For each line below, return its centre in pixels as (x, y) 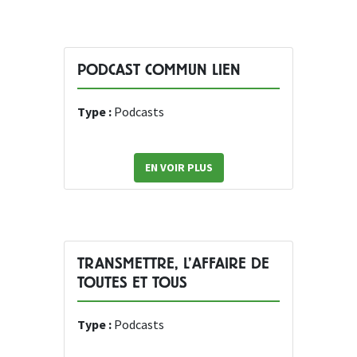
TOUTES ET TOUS (132, 283)
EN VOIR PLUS (178, 168)
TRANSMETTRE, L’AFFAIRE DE (173, 264)
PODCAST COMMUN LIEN (159, 70)
